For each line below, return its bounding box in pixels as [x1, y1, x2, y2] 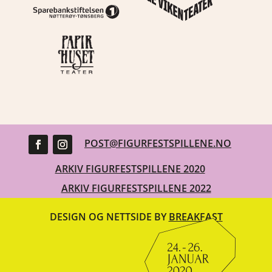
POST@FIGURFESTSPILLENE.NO [84, 137, 231, 151]
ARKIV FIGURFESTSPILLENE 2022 [61, 181, 211, 195]
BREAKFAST [168, 209, 223, 223]
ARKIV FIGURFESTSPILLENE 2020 [55, 161, 205, 175]
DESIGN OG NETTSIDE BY [49, 209, 169, 223]
